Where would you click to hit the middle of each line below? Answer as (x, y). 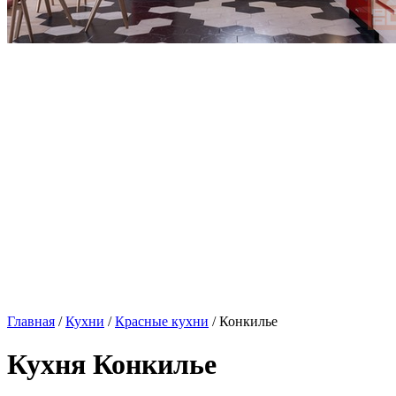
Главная (31, 321)
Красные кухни (162, 321)
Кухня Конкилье (112, 365)
